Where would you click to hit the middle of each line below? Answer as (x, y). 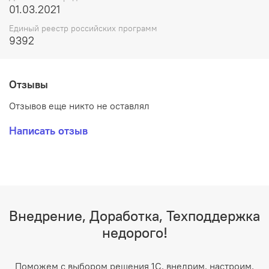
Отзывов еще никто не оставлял (79, 105)
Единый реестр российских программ (83, 28)
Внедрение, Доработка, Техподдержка (134, 215)
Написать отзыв (48, 130)
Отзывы (29, 85)
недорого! (134, 232)
